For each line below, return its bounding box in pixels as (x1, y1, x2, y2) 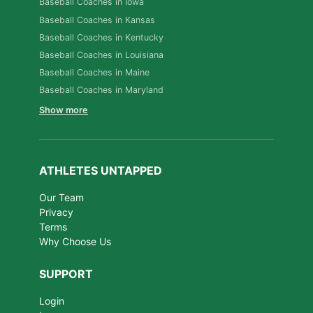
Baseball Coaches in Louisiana (39, 49, 163, 60)
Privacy (39, 206, 73, 219)
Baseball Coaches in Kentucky (39, 31, 163, 43)
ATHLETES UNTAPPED (39, 163, 162, 178)
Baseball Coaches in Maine (39, 67, 150, 78)
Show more (39, 105, 88, 116)
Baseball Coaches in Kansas (39, 14, 155, 25)
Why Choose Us (39, 235, 111, 248)
